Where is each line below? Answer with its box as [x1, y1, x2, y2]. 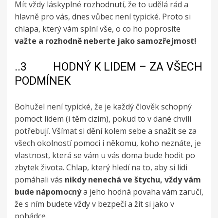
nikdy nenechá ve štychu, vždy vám [65, 174, 201, 185]
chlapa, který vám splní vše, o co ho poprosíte [15, 23, 181, 35]
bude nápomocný [15, 186, 81, 198]
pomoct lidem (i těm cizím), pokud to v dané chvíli [15, 113, 191, 125]
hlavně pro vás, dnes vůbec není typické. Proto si [15, 11, 191, 22]
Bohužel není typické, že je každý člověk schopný [15, 101, 192, 112]
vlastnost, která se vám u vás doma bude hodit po [15, 150, 195, 161]
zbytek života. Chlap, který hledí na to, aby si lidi [15, 162, 187, 173]
